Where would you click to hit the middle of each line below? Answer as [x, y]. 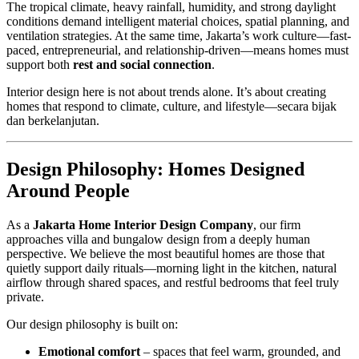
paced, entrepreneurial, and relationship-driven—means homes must [177, 50]
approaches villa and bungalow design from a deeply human [158, 239]
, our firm [277, 224]
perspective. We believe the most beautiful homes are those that [165, 253]
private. [25, 296]
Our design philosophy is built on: [92, 324]
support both [40, 64]
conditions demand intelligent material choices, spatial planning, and [178, 21]
